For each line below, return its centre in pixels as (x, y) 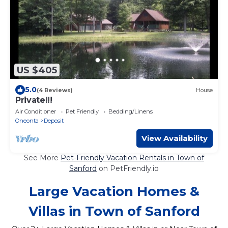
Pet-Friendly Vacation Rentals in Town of (132, 158)
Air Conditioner (36, 112)
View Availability (175, 138)
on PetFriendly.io (128, 169)
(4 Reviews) (55, 90)
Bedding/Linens (131, 112)
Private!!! (34, 100)
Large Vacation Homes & (114, 192)
